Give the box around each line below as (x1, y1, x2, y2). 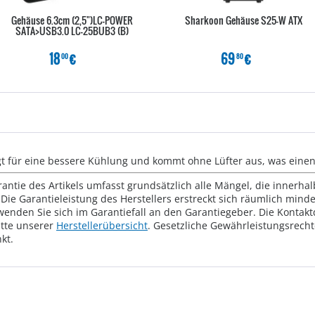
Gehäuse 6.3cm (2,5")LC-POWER (11, 13, 133, 27)
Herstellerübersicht (56, 219, 148, 232)
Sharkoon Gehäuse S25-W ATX (184, 13, 302, 27)
